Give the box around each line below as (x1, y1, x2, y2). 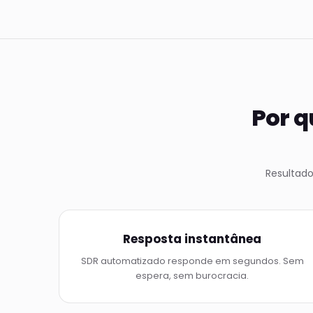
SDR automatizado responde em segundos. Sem (80, 254, 304, 268)
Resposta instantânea (123, 231, 262, 247)
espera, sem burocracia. (136, 269, 249, 282)
